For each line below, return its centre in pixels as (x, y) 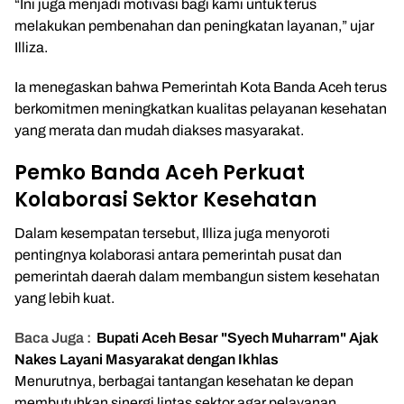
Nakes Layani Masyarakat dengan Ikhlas (147, 359)
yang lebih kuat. (64, 298)
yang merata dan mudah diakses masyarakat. (159, 130)
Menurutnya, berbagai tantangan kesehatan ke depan (184, 381)
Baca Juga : (53, 338)
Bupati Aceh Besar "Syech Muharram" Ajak (238, 338)
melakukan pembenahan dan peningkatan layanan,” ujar (194, 26)
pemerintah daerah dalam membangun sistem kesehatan (197, 276)
